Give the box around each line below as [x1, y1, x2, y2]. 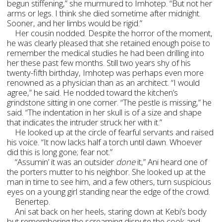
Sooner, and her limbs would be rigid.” [7, 17, 143, 29]
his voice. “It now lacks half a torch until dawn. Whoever [7, 136, 203, 148]
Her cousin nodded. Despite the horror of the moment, [15, 27, 213, 39]
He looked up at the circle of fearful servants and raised [15, 126, 214, 138]
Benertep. [15, 196, 51, 207]
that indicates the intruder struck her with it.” [7, 116, 163, 128]
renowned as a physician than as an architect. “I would [7, 77, 200, 88]
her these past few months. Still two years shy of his [7, 57, 191, 68]
